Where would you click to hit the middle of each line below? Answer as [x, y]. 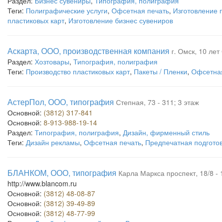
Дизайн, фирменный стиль [166, 132]
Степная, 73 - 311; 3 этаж [157, 102]
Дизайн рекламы [53, 142]
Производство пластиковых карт [78, 71]
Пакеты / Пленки [161, 71]
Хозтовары [52, 61]
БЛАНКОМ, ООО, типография [62, 173]
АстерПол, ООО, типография [61, 102]
